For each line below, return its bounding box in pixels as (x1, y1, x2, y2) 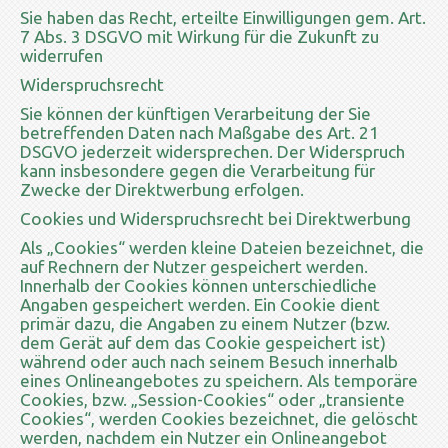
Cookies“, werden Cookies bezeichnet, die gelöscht (20, 408, 418, 428)
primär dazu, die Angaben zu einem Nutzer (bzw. (20, 313, 390, 333)
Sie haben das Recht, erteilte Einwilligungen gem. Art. (20, 7, 426, 27)
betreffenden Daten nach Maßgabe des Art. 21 (20, 122, 379, 142)
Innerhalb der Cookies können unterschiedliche (20, 275, 377, 295)
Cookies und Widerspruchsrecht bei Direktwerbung (20, 208, 411, 228)
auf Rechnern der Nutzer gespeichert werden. (20, 256, 368, 276)
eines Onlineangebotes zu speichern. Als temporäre (20, 370, 418, 390)
